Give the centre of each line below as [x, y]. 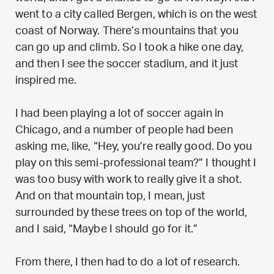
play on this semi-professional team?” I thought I [136, 163]
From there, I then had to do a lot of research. [128, 262]
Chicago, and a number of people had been [124, 130]
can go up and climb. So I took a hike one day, [130, 47]
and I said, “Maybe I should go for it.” [107, 229]
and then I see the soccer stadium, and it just [127, 64]
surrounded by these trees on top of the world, [131, 213]
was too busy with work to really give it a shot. [129, 180]
